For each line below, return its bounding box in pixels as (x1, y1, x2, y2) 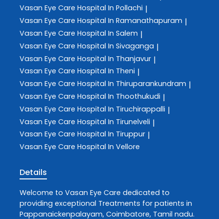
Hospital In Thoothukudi (77, 91, 160, 101)
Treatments (98, 198, 140, 208)
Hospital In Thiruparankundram (77, 79, 186, 89)
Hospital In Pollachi (77, 3, 143, 13)
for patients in (140, 198, 192, 208)
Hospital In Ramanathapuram (77, 16, 182, 26)
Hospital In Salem (77, 28, 138, 38)
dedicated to (121, 187, 170, 197)
